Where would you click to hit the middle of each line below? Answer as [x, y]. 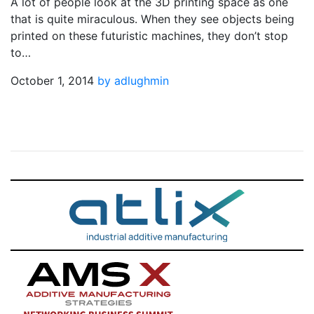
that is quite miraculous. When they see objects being [152, 19]
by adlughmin [133, 81]
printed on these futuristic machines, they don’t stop [149, 36]
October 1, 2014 [52, 81]
